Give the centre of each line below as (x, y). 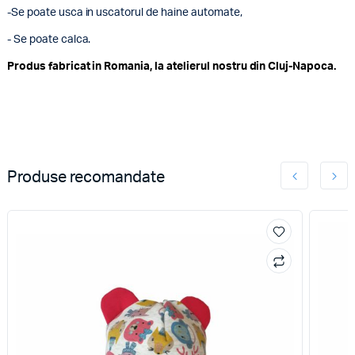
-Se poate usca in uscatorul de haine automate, (124, 13)
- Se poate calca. (49, 40)
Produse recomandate (86, 178)
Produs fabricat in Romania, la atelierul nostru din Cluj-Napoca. (172, 67)
